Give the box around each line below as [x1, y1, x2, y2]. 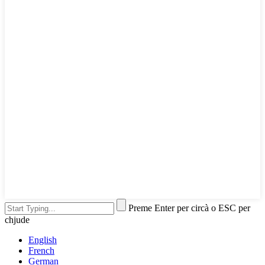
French [28, 245, 54, 256]
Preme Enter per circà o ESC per [128, 203, 250, 214]
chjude [5, 215, 30, 225]
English [28, 235, 57, 245]
